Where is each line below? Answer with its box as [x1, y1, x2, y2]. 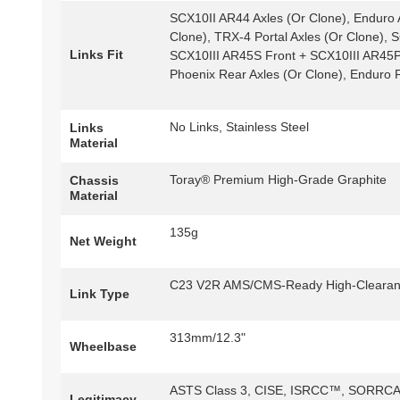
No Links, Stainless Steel [170, 120, 309, 135]
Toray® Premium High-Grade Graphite [170, 172, 387, 187]
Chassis [70, 173, 119, 188]
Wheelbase [70, 339, 137, 354]
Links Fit [70, 47, 123, 62]
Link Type [70, 287, 129, 302]
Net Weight [70, 234, 137, 249]
